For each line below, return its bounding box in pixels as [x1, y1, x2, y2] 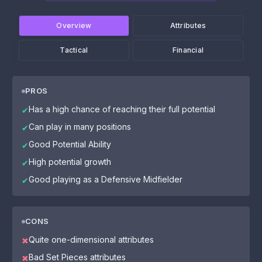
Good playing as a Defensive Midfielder [29, 174, 182, 184]
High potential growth [29, 157, 111, 167]
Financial [172, 46, 204, 54]
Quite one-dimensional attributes [29, 235, 154, 244]
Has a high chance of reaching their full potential [29, 104, 215, 114]
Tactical [60, 46, 88, 54]
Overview [56, 21, 92, 30]
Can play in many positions [29, 122, 131, 132]
